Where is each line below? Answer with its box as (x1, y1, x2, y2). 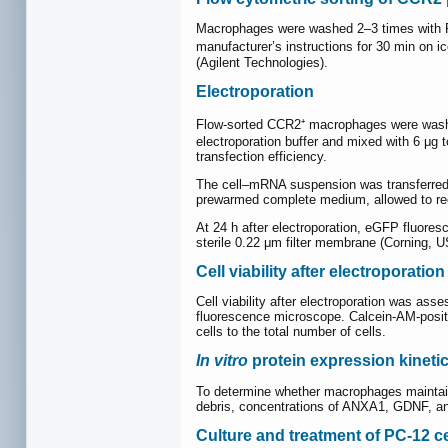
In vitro (196, 352, 248, 370)
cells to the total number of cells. (196, 324, 386, 340)
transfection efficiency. (196, 148, 327, 164)
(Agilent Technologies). (196, 54, 328, 70)
